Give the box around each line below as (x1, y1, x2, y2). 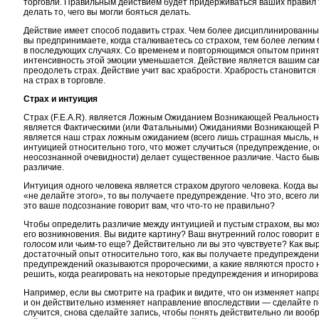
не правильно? (212, 201, 275, 211)
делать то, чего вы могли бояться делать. (23, 7, 191, 17)
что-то (187, 201, 212, 211)
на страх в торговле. (23, 75, 105, 85)
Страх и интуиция (23, 94, 98, 104)
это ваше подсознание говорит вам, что (23, 201, 187, 211)
